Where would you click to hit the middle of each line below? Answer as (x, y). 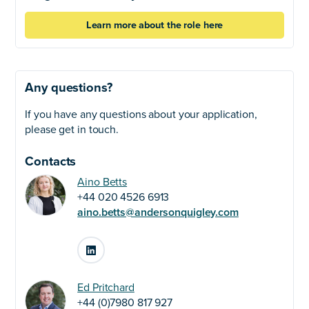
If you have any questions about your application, (141, 114)
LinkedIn (122, 245)
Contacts (51, 161)
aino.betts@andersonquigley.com (158, 212)
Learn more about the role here (154, 25)
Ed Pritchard (106, 287)
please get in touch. (72, 129)
